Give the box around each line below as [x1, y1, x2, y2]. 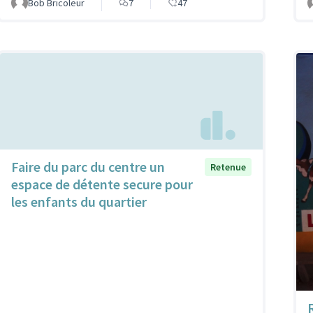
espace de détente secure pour [11, 175, 193, 194]
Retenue [210, 161, 246, 174]
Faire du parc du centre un [11, 158, 165, 176]
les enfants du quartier [11, 193, 147, 211]
